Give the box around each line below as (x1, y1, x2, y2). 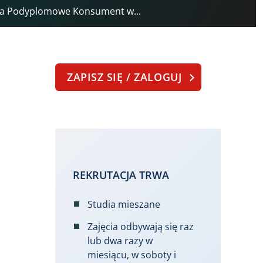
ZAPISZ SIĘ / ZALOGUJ (67, 70, 185, 85)
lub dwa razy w (87, 234, 153, 248)
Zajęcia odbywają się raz (87, 220, 194, 234)
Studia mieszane (87, 198, 160, 211)
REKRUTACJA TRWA (73, 168, 169, 183)
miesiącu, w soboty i (87, 248, 176, 262)
